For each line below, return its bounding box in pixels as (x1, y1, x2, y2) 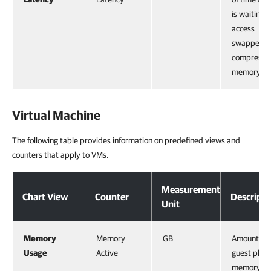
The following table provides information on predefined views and (12, 135, 240, 146)
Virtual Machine (12, 108, 100, 123)
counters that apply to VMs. (12, 150, 109, 160)
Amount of (232, 233, 267, 244)
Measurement (162, 184, 220, 195)
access (232, 24, 255, 34)
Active (96, 248, 118, 258)
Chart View (22, 191, 68, 203)
